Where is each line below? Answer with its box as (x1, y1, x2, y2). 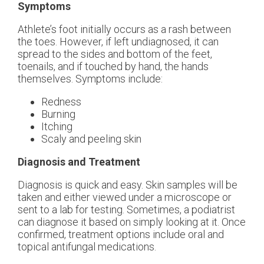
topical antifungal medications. (18, 240, 156, 253)
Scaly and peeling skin (41, 132, 141, 145)
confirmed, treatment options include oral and (18, 227, 224, 240)
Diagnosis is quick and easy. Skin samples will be (18, 178, 237, 191)
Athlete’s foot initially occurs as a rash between (18, 22, 231, 35)
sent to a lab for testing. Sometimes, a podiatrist (18, 203, 235, 216)
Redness (41, 95, 81, 108)
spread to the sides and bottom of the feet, (18, 47, 212, 60)
